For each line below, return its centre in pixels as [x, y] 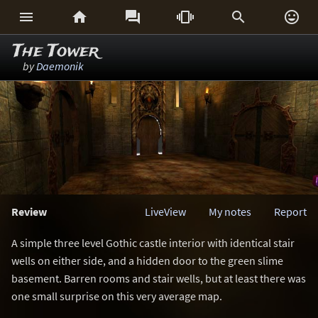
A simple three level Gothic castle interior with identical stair [153, 243]
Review [29, 212]
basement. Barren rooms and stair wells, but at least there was [159, 278]
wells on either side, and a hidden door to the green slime [147, 261]
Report [290, 212]
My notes [230, 212]
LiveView [165, 212]
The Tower [56, 51]
